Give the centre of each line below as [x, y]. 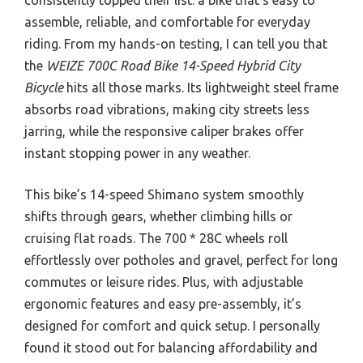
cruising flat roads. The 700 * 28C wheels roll [156, 238]
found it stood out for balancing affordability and [171, 347]
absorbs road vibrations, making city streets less [167, 109]
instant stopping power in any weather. [137, 153]
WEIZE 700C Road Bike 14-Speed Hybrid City [173, 65]
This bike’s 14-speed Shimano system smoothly [164, 194]
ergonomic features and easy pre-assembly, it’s [163, 303]
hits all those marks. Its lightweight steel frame [201, 87]
